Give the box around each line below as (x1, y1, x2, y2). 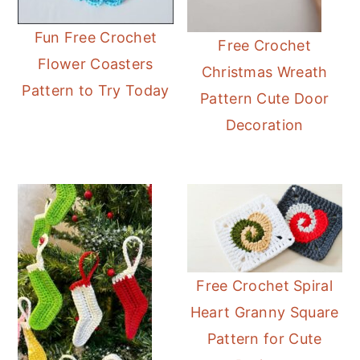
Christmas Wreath (201, 63, 328, 80)
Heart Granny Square (190, 304, 339, 321)
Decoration (225, 117, 304, 133)
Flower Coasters (38, 55, 153, 72)
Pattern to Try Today (22, 81, 170, 99)
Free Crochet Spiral (196, 277, 333, 295)
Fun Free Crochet (34, 28, 157, 46)
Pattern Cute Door (200, 90, 329, 107)
